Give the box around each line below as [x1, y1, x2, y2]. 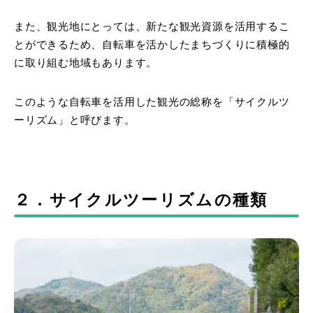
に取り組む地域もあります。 [14, 57, 158, 69]
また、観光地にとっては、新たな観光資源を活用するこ [14, 21, 290, 33]
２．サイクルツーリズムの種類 [14, 191, 268, 210]
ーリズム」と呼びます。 [14, 115, 136, 126]
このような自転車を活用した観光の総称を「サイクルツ [14, 96, 290, 108]
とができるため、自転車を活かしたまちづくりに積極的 [14, 39, 290, 51]
